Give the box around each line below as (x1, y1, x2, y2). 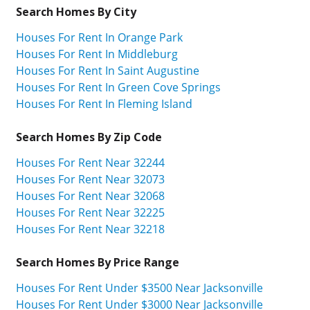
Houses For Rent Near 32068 (16, 188, 165, 203)
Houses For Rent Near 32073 (16, 171, 165, 187)
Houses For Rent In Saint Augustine (16, 63, 199, 79)
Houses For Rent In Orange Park (16, 30, 183, 46)
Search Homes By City (16, 4, 136, 20)
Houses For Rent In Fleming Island (16, 96, 192, 112)
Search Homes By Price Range (16, 254, 179, 270)
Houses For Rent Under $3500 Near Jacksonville (16, 280, 263, 295)
